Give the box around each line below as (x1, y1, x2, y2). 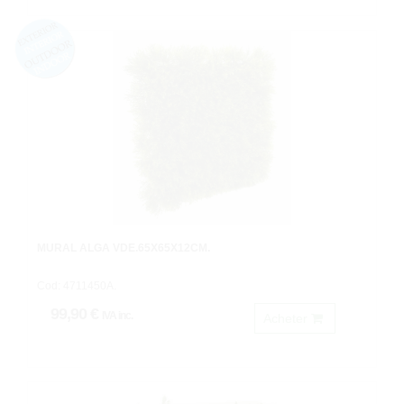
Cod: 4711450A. (37, 280, 116, 292)
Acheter (263, 311, 311, 326)
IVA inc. (102, 309, 133, 322)
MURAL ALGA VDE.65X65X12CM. (37, 242, 210, 254)
